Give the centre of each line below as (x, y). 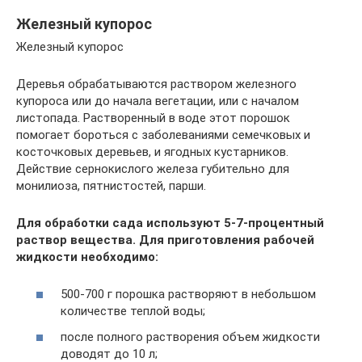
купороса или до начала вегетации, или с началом (158, 101)
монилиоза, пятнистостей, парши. (111, 185)
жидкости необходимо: (87, 257)
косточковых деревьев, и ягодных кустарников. (152, 152)
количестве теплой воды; (133, 311)
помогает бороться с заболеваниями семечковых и (163, 135)
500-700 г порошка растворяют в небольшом (188, 294)
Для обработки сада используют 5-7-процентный (170, 223)
